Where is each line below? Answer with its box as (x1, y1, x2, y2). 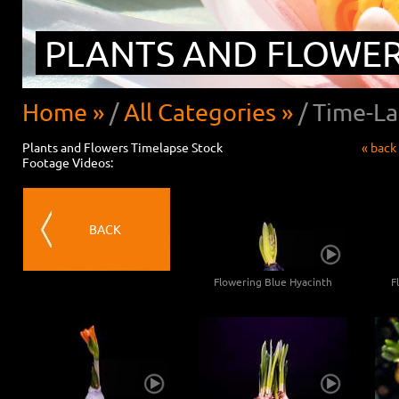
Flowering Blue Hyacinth (214, 274, 332, 289)
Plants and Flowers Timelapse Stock (22, 139, 223, 156)
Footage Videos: (22, 154, 113, 171)
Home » (22, 97, 104, 127)
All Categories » (124, 97, 293, 127)
